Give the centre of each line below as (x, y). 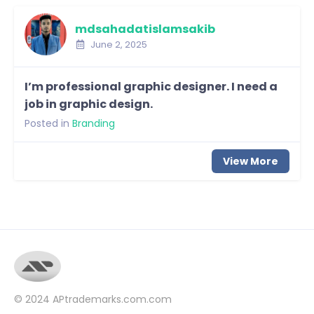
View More (251, 161)
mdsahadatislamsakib (145, 29)
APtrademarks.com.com (112, 299)
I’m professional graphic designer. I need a (151, 86)
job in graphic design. (89, 104)
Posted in (47, 123)
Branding (94, 123)
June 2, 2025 (117, 45)
